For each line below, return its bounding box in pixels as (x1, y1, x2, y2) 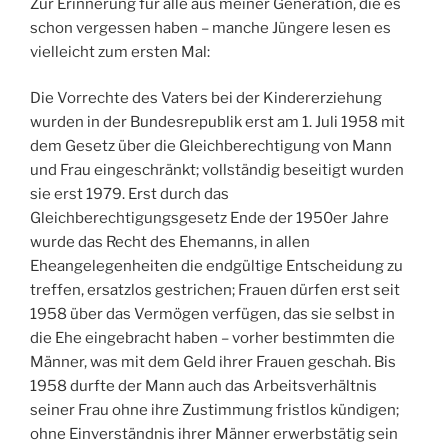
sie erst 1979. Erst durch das (30, 185, 229, 204)
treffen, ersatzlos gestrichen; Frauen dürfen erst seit (30, 281, 400, 300)
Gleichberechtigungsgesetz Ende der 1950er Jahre (30, 209, 389, 228)
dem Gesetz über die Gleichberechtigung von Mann (30, 137, 392, 156)
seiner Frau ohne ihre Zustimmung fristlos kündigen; (30, 401, 399, 420)
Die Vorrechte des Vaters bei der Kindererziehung (30, 89, 382, 108)
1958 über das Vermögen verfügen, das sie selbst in (30, 305, 395, 324)
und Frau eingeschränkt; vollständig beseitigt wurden (30, 161, 404, 180)
